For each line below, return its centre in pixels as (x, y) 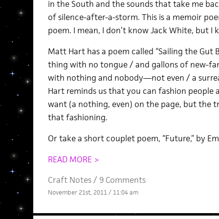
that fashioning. (77, 117)
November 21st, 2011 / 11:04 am (93, 192)
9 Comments (122, 180)
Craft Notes (69, 180)
